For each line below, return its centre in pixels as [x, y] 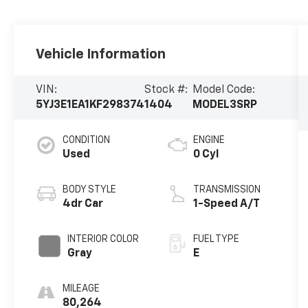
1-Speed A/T [226, 204]
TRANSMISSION [227, 189]
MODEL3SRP [224, 105]
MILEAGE [81, 288]
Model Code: [223, 90]
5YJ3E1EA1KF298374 [90, 105]
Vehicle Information [101, 54]
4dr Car [83, 204]
